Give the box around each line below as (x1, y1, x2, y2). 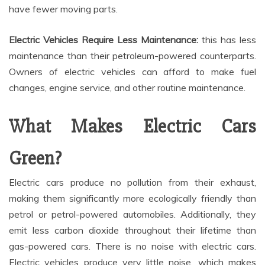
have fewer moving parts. (9, 2, 118, 15)
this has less (202, 33, 256, 46)
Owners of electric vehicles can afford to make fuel (9, 65, 256, 77)
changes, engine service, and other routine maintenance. (9, 81, 245, 93)
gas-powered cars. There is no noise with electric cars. (9, 240, 256, 252)
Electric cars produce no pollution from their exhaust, (9, 176, 256, 188)
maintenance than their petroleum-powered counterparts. (9, 49, 256, 62)
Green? (9, 146, 62, 170)
